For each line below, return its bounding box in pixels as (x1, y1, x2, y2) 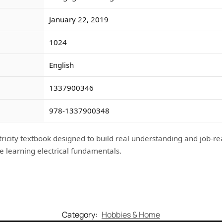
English (49, 60, 74, 70)
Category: (62, 209, 99, 220)
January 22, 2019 (49, 14, 109, 25)
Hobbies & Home (102, 209, 160, 220)
